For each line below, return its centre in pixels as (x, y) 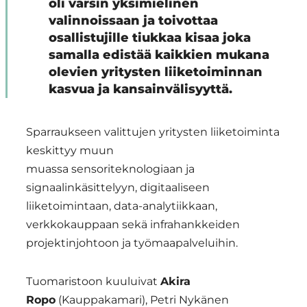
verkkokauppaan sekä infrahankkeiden (133, 225)
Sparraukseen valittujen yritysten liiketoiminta (153, 132)
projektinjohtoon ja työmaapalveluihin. (132, 243)
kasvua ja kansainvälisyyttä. (140, 89)
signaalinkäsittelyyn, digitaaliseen (118, 188)
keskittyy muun (70, 151)
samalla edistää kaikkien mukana (159, 55)
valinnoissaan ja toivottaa (133, 21)
